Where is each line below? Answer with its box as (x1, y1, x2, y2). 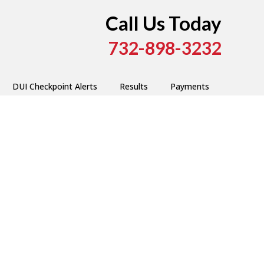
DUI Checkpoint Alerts (12, 81, 97, 92)
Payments (170, 81, 209, 92)
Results (119, 81, 148, 92)
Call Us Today (105, 11, 222, 35)
